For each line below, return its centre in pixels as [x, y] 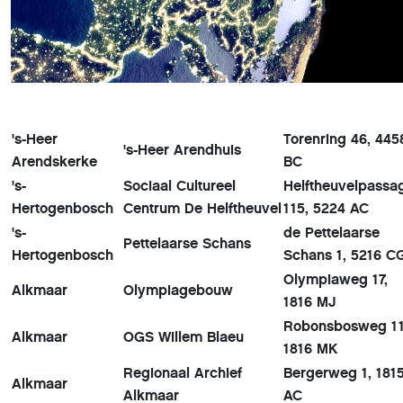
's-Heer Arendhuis [182, 150]
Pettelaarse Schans [187, 244]
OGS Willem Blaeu [184, 337]
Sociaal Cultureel [179, 186]
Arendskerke [54, 162]
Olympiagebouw [178, 291]
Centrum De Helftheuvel [202, 209]
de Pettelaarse [331, 233]
